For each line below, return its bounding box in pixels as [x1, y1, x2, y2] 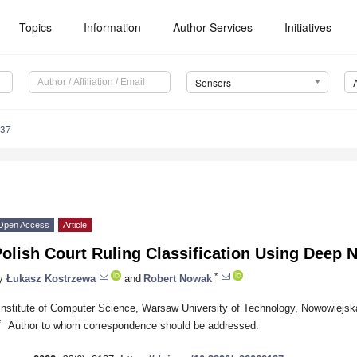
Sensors [194, 76, 231, 90]
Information [84, 19, 142, 35]
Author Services [173, 19, 253, 35]
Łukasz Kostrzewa [6, 272, 96, 284]
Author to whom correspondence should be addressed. [7, 319, 259, 331]
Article [63, 220, 87, 230]
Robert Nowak [143, 272, 212, 284]
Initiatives [284, 19, 332, 35]
